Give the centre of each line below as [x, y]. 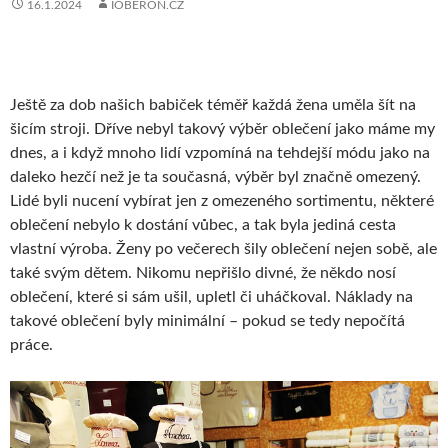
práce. [31, 344]
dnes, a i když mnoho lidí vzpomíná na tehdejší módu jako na [220, 152]
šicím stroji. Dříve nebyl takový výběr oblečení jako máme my [222, 128]
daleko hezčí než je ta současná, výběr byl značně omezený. [215, 176]
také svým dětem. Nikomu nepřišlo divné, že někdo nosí [203, 272]
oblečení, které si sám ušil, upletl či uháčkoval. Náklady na [211, 296]
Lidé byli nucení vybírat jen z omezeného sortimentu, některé [222, 200]
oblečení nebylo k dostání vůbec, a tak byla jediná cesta [203, 224]
